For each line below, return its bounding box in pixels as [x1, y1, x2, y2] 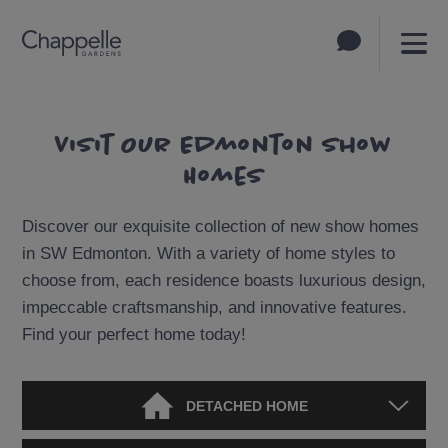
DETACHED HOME [185, 397, 308, 414]
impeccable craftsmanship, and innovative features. [21, 297, 407, 318]
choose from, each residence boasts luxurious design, [21, 270, 426, 291]
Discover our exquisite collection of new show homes [21, 216, 419, 237]
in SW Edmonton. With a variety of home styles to [21, 243, 395, 264]
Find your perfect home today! [21, 324, 246, 345]
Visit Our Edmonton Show [56, 128, 392, 161]
